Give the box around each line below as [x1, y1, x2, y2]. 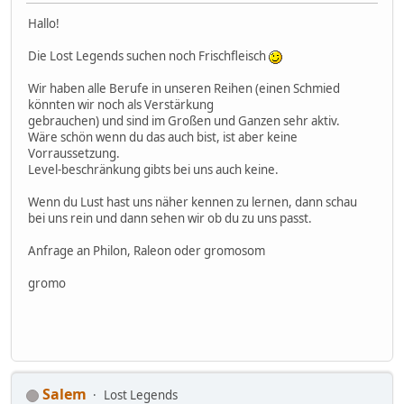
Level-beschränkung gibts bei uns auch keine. [28, 161, 279, 178]
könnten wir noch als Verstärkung [28, 96, 214, 113]
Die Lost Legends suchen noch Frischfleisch [28, 47, 269, 64]
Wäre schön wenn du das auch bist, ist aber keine [28, 128, 298, 145]
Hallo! [28, 14, 60, 32]
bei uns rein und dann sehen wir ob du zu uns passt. [28, 209, 312, 226]
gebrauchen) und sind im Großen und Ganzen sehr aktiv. [28, 112, 340, 129]
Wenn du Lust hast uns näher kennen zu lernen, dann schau [28, 193, 357, 210]
